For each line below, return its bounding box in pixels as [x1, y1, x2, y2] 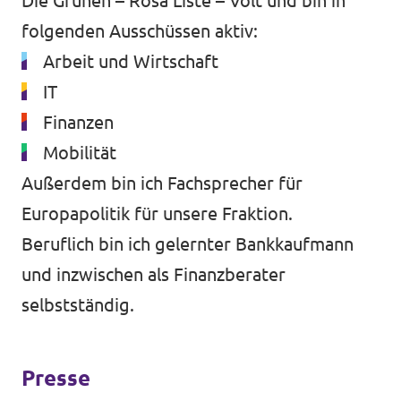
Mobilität [43, 142, 116, 164]
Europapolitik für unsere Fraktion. [21, 203, 293, 225]
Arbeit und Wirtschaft [43, 51, 218, 73]
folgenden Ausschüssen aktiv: [21, 21, 258, 42]
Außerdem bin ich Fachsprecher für [21, 173, 303, 194]
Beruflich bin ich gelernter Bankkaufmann [21, 234, 354, 255]
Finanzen [43, 112, 114, 133]
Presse [21, 366, 90, 391]
